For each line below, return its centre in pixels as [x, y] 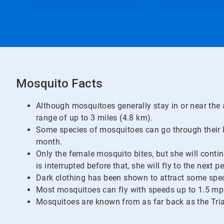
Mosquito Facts [59, 83]
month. [49, 142]
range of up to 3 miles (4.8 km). [94, 118]
